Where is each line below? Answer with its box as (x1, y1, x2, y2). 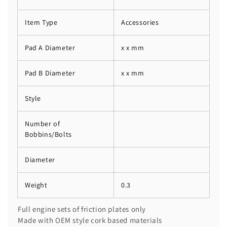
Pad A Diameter (25, 43, 75, 52)
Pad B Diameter (25, 68, 75, 78)
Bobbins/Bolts (25, 129, 72, 139)
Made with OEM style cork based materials (18, 215, 162, 225)
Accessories (121, 17, 159, 27)
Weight (25, 180, 48, 190)
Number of (25, 119, 60, 128)
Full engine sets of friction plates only (18, 204, 146, 214)
